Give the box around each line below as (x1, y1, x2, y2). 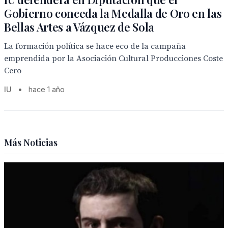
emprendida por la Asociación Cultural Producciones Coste (4, 53, 223, 64)
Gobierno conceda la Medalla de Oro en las (4, 6, 222, 21)
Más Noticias (4, 136, 58, 149)
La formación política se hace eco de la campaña (4, 41, 186, 51)
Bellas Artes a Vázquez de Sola (4, 19, 155, 35)
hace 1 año (28, 85, 65, 94)
